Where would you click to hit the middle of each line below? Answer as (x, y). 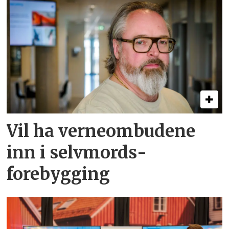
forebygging (59, 174)
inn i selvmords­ (77, 153)
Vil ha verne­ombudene (101, 131)
